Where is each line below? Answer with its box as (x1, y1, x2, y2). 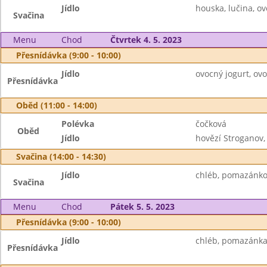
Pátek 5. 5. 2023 (110, 201, 175, 212)
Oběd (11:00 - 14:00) (16, 100, 97, 111)
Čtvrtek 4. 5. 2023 (110, 34, 182, 45)
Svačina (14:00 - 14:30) (16, 151, 106, 162)
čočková (195, 118, 226, 129)
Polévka (61, 118, 95, 129)
